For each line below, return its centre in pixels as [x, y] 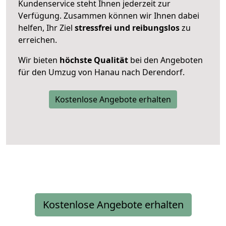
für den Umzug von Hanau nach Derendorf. [101, 72]
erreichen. [38, 40]
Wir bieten [39, 60]
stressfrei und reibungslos [127, 27]
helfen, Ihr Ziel [46, 27]
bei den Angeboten [165, 60]
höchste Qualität [94, 60]
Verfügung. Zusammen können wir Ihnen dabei [109, 15]
